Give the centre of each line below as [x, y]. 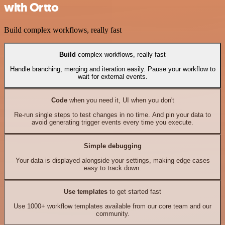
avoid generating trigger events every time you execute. [113, 122]
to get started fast [134, 192]
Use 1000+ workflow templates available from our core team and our [113, 206]
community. [113, 213]
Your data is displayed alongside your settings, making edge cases [113, 160]
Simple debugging [113, 146]
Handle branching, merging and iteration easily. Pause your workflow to [113, 69]
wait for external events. [113, 76]
